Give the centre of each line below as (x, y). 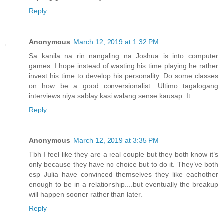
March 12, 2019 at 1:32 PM (116, 42)
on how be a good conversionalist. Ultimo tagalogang (123, 85)
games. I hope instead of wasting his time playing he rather (123, 65)
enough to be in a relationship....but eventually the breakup (123, 184)
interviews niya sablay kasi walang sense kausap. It (110, 95)
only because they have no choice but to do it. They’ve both (123, 164)
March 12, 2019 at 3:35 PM (116, 140)
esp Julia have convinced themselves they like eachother (123, 174)
